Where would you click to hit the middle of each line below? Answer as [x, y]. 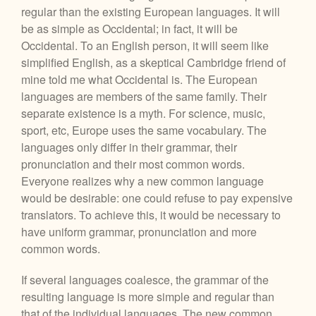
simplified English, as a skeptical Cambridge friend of [153, 62]
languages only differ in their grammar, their [129, 147]
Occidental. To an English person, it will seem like [145, 45]
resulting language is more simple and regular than [148, 296]
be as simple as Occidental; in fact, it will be [129, 28]
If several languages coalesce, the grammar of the [145, 279]
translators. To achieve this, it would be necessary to [151, 214]
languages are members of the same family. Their [144, 96]
